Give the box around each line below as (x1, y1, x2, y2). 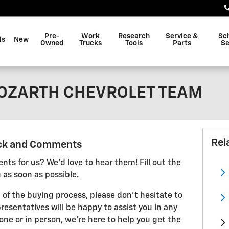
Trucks (79, 40, 102, 47)
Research (118, 33, 150, 40)
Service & (166, 33, 199, 40)
